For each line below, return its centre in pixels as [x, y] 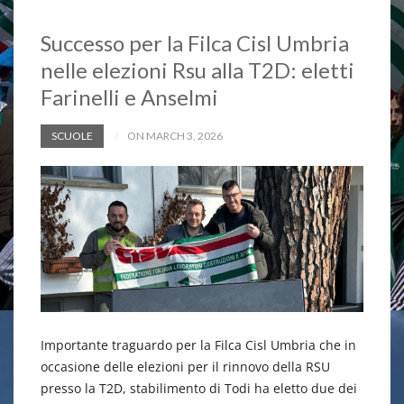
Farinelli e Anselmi [129, 97]
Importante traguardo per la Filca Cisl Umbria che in [198, 345]
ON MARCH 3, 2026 [175, 136]
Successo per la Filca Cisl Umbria [195, 43]
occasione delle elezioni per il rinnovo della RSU [185, 367]
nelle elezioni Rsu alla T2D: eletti [197, 70]
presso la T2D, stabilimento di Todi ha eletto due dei [199, 389]
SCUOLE [72, 136]
